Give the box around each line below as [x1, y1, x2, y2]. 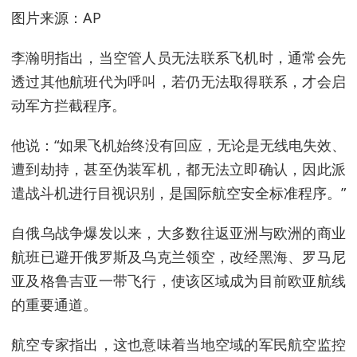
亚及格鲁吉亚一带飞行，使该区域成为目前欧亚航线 [11, 271, 346, 290]
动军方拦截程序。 [11, 96, 126, 115]
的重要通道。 [11, 295, 97, 314]
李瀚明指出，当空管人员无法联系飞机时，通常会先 [11, 48, 346, 67]
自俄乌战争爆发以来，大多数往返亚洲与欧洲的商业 [11, 223, 346, 242]
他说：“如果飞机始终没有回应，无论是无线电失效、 [11, 135, 346, 155]
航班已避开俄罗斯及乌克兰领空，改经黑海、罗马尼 [11, 247, 346, 266]
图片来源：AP [11, 8, 101, 27]
